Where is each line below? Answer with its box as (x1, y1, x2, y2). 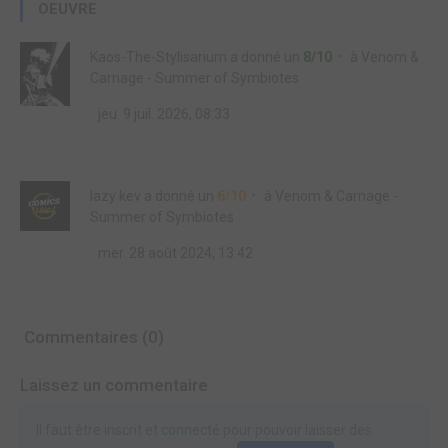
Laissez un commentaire (20, 375, 208, 395)
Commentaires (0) (20, 327, 164, 347)
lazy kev (90, 188, 141, 204)
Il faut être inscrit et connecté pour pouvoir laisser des (36, 422, 372, 438)
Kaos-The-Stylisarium (90, 49, 227, 65)
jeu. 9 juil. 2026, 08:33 (95, 106, 230, 122)
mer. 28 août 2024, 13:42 (95, 245, 253, 261)
